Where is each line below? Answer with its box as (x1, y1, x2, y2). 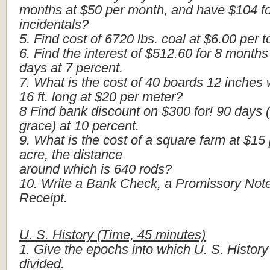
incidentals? (19, 17, 89, 32)
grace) (19, 118, 56, 133)
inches (225, 75, 263, 90)
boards (163, 75, 203, 90)
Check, (120, 176, 161, 191)
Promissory (175, 176, 241, 191)
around (19, 162, 60, 177)
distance (74, 147, 122, 162)
